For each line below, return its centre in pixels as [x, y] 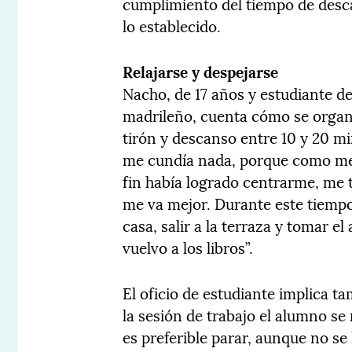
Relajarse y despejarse [201, 71]
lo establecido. [172, 26]
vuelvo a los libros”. [188, 247]
